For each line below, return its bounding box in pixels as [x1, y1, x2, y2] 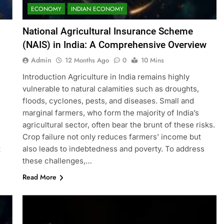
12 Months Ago [64, 55, 109, 65]
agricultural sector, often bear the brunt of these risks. [22, 120, 215, 130]
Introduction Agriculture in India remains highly [22, 72, 189, 82]
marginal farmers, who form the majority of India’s [22, 108, 199, 118]
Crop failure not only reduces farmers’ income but [22, 132, 201, 142]
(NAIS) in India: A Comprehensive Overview [22, 39, 206, 51]
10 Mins [140, 55, 164, 65]
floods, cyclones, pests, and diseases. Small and [22, 96, 194, 106]
